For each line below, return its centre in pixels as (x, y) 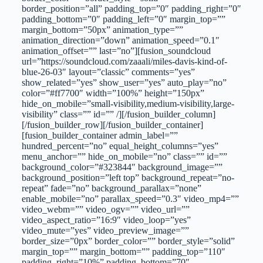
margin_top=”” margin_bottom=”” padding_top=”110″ (123, 252)
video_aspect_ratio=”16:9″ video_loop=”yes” (106, 220)
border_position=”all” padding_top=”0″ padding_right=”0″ (131, 9)
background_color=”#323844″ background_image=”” (122, 167)
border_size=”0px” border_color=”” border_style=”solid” (128, 241)
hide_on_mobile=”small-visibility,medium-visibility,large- (128, 104)
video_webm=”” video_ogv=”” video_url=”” (105, 210)
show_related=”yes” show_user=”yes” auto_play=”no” (124, 83)
